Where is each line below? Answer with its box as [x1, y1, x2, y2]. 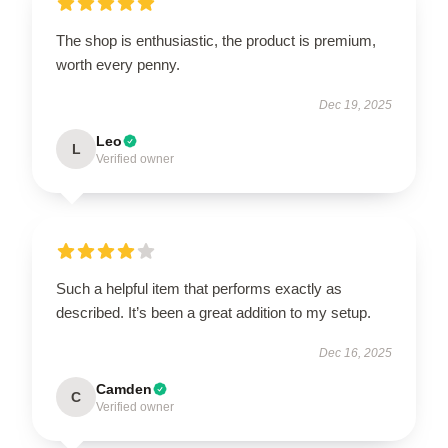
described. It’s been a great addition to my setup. [56, 304, 375, 321]
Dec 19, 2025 [319, 98, 392, 112]
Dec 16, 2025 [319, 346, 392, 360]
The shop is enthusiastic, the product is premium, [56, 32, 376, 49]
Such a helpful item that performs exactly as [56, 280, 342, 297]
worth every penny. [56, 56, 180, 73]
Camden [96, 381, 152, 397]
